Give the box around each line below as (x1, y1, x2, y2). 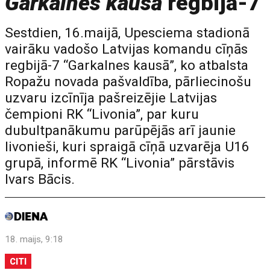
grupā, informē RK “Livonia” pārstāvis (5, 155, 235, 171)
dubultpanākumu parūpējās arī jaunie (5, 122, 236, 139)
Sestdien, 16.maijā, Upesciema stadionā (5, 25, 250, 41)
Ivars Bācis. (5, 171, 75, 187)
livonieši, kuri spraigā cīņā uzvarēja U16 (5, 139, 250, 155)
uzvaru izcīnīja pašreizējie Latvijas (5, 90, 218, 106)
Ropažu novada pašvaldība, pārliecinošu (5, 74, 252, 90)
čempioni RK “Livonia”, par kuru (5, 106, 199, 122)
